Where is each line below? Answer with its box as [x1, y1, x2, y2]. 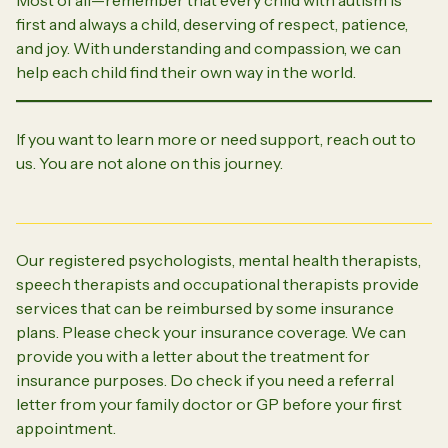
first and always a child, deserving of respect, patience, [16, 13, 408, 34]
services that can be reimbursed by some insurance [16, 297, 394, 318]
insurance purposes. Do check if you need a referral [16, 369, 394, 390]
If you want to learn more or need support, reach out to [16, 128, 416, 149]
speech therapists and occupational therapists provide [16, 273, 419, 294]
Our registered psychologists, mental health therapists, [16, 249, 421, 270]
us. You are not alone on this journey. [16, 152, 283, 173]
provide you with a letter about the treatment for [16, 345, 370, 366]
